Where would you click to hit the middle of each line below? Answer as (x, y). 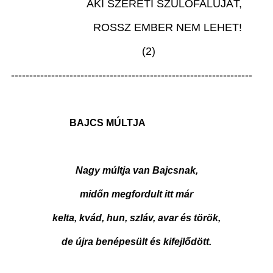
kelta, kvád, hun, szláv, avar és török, (136, 218)
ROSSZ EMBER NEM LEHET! (126, 27)
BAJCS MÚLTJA (78, 122)
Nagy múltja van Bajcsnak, (136, 170)
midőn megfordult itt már (136, 194)
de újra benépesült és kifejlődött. (136, 241)
